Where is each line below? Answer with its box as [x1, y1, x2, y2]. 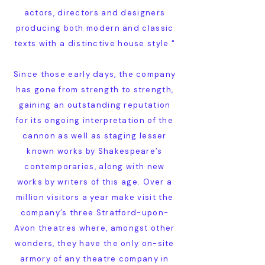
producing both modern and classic [15, 23, 174, 33]
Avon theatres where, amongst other [14, 223, 175, 233]
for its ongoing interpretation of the [15, 115, 174, 125]
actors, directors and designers [24, 8, 166, 18]
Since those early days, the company [13, 69, 176, 79]
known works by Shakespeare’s [27, 146, 163, 156]
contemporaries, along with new [24, 161, 165, 172]
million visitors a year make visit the [15, 192, 174, 202]
